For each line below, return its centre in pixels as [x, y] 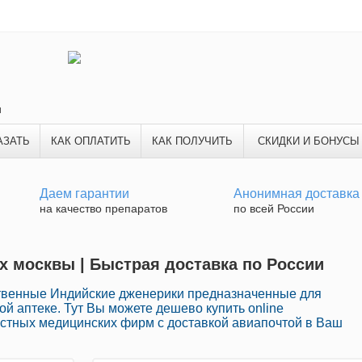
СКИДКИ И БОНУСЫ [308, 141]
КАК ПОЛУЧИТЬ [192, 141]
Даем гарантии [84, 194]
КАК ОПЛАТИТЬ [90, 141]
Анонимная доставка [297, 194]
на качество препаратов [103, 208]
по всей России [274, 208]
